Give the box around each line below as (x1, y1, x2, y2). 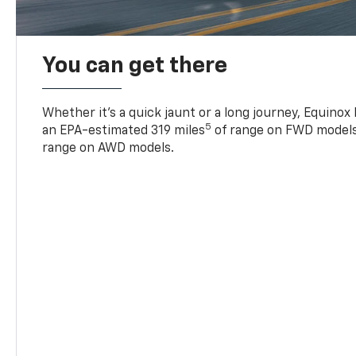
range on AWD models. (42, 127, 175, 141)
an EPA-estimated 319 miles (42, 110, 206, 123)
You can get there (42, 40, 228, 63)
